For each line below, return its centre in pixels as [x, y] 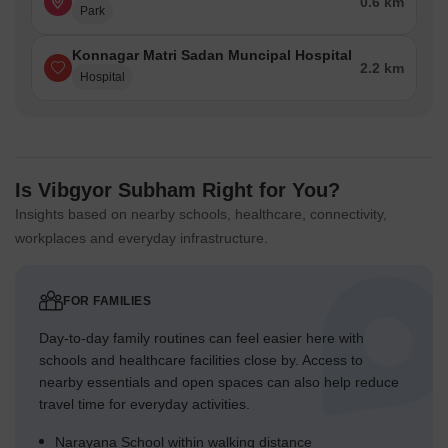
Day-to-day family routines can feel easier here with [201, 338]
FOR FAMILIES [107, 301]
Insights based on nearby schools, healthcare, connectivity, [201, 214]
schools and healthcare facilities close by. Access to [201, 360]
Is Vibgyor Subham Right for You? [177, 190]
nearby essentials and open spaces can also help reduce [219, 382]
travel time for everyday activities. [144, 404]
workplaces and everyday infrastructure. [141, 238]
